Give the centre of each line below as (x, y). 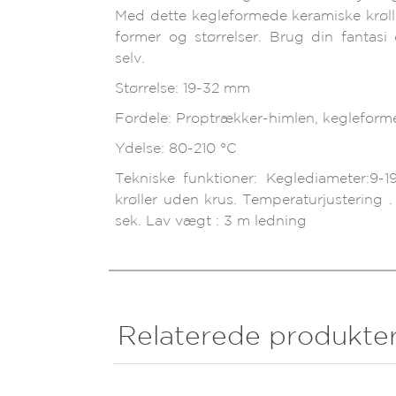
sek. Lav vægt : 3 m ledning (211, 221)
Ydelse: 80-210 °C (176, 149)
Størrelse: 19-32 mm (183, 89)
